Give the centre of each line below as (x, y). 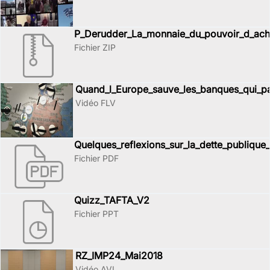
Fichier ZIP (95, 47)
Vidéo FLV (96, 103)
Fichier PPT (96, 214)
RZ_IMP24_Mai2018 (119, 256)
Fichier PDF (96, 158)
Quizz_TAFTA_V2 (112, 200)
